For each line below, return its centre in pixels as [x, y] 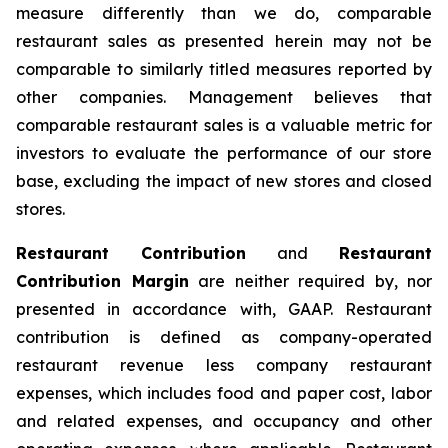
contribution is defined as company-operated [224, 337]
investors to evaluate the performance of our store [224, 153]
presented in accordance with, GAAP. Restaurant [224, 309]
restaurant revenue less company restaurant [224, 365]
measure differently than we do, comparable [224, 13]
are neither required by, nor [310, 281]
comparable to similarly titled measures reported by [224, 69]
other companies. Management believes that [224, 97]
